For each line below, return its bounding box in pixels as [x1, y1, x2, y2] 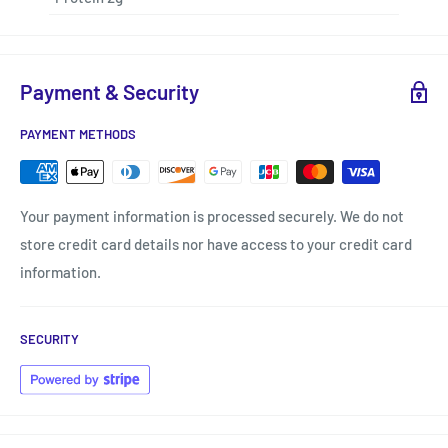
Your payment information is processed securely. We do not [20, 207, 404, 226]
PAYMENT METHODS [20, 126, 136, 143]
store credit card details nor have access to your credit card [20, 235, 412, 254]
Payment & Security [20, 79, 199, 105]
